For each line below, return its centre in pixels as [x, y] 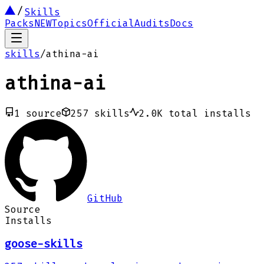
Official [111, 23]
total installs [210, 113]
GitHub [105, 198]
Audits [152, 23]
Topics [70, 23]
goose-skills [44, 244]
